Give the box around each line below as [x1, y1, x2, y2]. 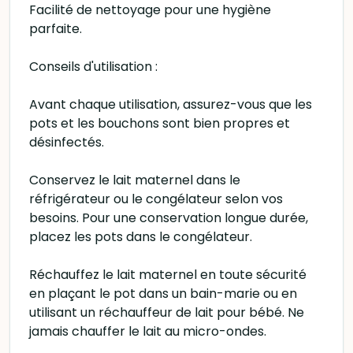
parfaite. [29, 20, 82, 38]
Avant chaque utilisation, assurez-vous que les [29, 95, 312, 113]
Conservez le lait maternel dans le [29, 171, 240, 189]
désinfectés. [29, 133, 104, 151]
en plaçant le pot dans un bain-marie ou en [29, 284, 297, 303]
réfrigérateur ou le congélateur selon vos [29, 190, 283, 208]
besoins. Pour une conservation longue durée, [29, 209, 308, 227]
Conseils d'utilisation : [29, 58, 158, 76]
